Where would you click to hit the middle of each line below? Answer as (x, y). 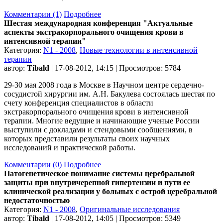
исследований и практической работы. (70, 147)
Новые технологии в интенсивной (139, 50)
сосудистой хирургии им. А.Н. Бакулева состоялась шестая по (110, 94)
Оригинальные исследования (130, 209)
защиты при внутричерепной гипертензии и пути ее (97, 182)
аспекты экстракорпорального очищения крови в (94, 32)
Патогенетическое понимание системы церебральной (99, 173)
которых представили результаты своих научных (87, 138)
